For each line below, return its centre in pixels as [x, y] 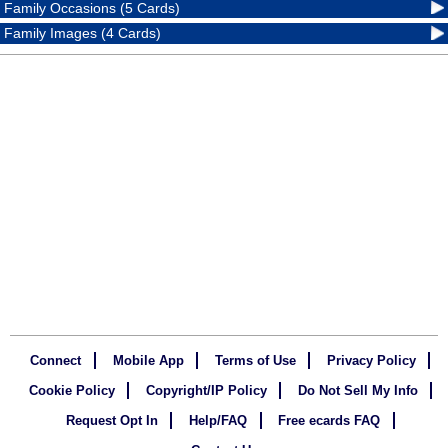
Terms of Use [255, 361]
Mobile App [148, 361]
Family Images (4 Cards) [83, 33]
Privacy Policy [371, 361]
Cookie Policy [71, 391]
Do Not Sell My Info [357, 391]
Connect [56, 361]
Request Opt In [112, 421]
